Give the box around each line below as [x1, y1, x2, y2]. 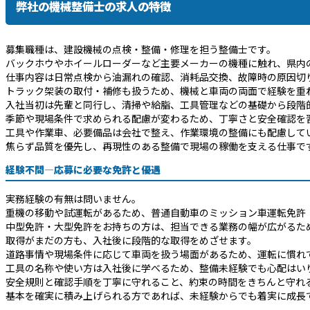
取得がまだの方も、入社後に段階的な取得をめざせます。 [6, 233, 257, 248]
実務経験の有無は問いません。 [6, 192, 141, 206]
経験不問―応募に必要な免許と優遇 [6, 163, 161, 177]
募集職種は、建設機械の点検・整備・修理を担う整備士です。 [6, 42, 276, 57]
